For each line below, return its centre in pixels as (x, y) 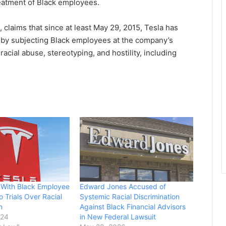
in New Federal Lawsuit (118, 217)
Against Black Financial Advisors (133, 207)
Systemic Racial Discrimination (130, 197)
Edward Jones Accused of (123, 187)
